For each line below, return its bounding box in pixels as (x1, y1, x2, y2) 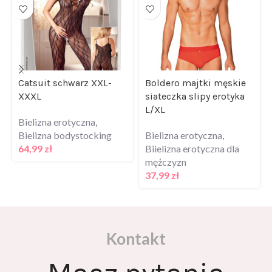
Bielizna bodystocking (18, 115, 112, 127)
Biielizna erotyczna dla (145, 128, 239, 140)
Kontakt (106, 214, 166, 234)
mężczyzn (145, 141, 186, 154)
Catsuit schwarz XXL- (18, 63, 112, 75)
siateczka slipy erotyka (145, 76, 245, 88)
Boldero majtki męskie (145, 63, 246, 75)
